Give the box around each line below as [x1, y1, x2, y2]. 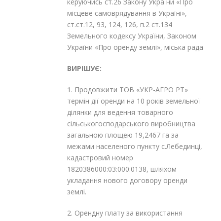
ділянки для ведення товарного [67, 107, 173, 117]
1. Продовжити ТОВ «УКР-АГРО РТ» [67, 84, 188, 94]
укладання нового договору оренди [67, 175, 187, 185]
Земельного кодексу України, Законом [67, 31, 196, 40]
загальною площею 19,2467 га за [67, 130, 179, 140]
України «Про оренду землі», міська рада [67, 42, 203, 52]
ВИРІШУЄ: [67, 63, 102, 73]
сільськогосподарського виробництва [67, 118, 195, 128]
